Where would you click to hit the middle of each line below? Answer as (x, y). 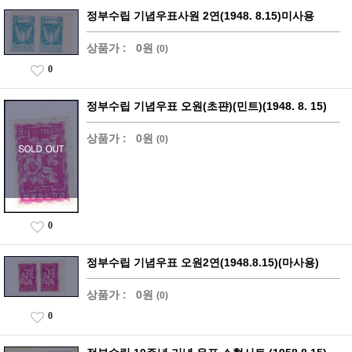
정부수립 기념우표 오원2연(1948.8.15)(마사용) (203, 263)
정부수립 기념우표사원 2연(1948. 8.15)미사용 (200, 16)
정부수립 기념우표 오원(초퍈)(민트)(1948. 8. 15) (207, 106)
